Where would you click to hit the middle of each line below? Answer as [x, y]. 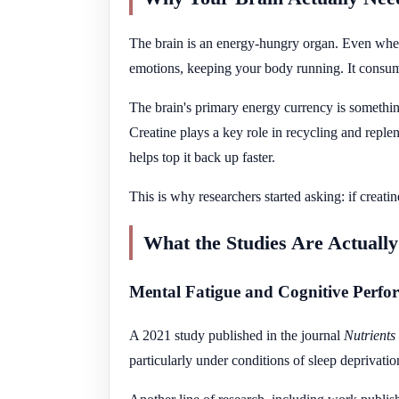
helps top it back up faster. [202, 157]
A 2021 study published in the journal [236, 336]
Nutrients [370, 336]
